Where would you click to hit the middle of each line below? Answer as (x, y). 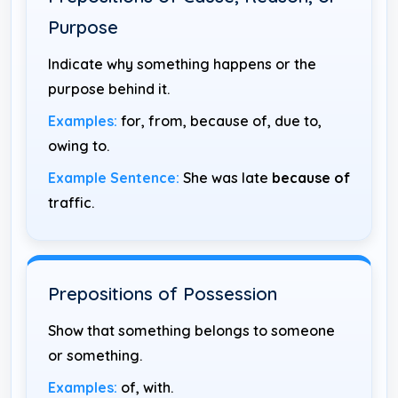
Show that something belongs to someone (191, 330)
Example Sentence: (114, 177)
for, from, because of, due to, (219, 120)
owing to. (79, 145)
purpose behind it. (109, 88)
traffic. (71, 202)
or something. (95, 355)
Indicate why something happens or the (182, 64)
